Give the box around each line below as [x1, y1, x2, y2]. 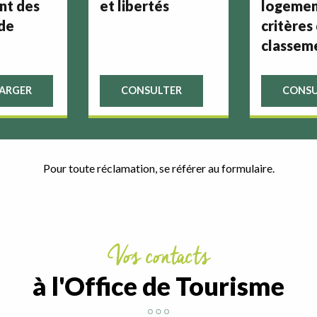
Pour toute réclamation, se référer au [42, 161, 221, 175]
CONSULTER [120, 84, 182, 97]
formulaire [221, 161, 272, 175]
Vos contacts [122, 238, 210, 275]
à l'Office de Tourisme [33, 270, 284, 301]
